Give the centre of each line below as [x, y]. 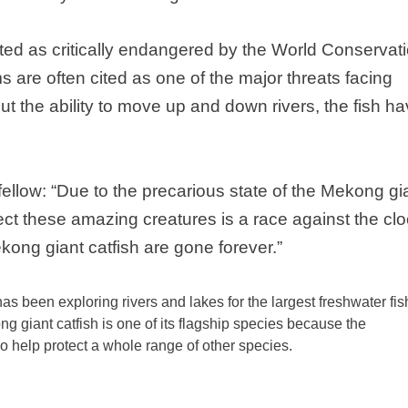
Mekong [352, 191]
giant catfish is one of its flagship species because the [192, 324]
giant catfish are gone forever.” [162, 248]
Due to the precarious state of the [189, 191]
